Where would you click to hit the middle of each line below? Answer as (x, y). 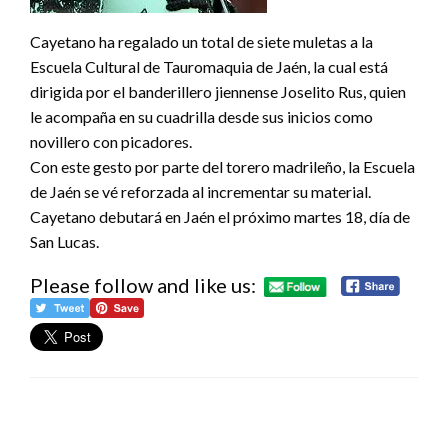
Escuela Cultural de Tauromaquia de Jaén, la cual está (209, 66)
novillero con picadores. (111, 141)
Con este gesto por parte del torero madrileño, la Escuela (222, 166)
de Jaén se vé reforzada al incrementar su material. (200, 191)
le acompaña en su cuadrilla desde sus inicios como (201, 116)
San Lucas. (64, 241)
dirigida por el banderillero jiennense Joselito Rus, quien (218, 91)
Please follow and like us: (143, 284)
